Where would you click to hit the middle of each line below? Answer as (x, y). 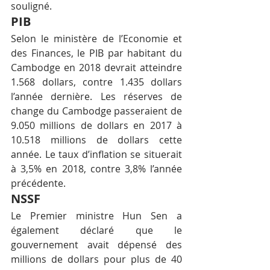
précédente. (38, 184)
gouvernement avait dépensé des (96, 245)
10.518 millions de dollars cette (96, 140)
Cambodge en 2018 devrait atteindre (96, 68)
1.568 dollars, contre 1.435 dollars (96, 82)
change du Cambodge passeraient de (96, 111)
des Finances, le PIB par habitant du (96, 53)
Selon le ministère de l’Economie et (96, 39)
